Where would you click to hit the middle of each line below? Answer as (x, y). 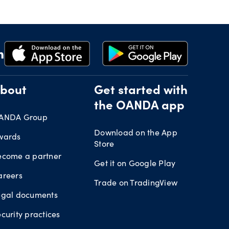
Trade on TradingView (136, 182)
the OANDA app (139, 107)
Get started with (141, 91)
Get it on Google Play (135, 163)
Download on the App (136, 132)
